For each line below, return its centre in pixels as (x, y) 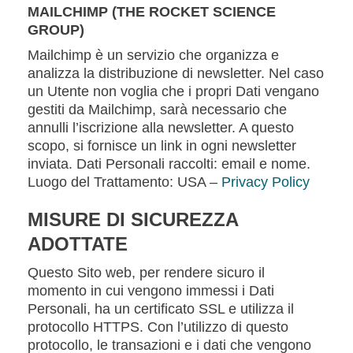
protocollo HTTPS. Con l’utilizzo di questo (158, 327)
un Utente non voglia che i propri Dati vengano (173, 91)
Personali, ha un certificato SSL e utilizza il (161, 309)
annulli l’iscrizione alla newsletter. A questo (161, 128)
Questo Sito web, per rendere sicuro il (146, 273)
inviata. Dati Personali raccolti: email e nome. (169, 164)
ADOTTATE (78, 244)
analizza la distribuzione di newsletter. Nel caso (176, 73)
